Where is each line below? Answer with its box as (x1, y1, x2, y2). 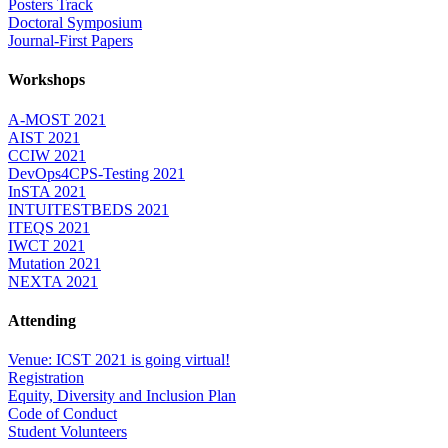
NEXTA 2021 (8, 272, 98, 290)
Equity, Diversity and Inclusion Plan (8, 387, 236, 405)
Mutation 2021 (8, 254, 101, 272)
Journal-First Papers (8, 32, 133, 50)
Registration (8, 369, 84, 387)
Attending (8, 311, 76, 329)
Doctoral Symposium (8, 14, 142, 32)
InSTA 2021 (8, 182, 86, 200)
